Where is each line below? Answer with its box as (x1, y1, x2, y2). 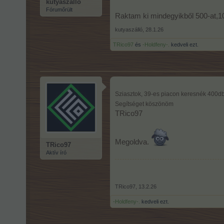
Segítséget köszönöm (115, 100, 173, 107)
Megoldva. (115, 137, 151, 146)
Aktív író (46, 149, 66, 155)
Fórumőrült (46, 6, 72, 12)
